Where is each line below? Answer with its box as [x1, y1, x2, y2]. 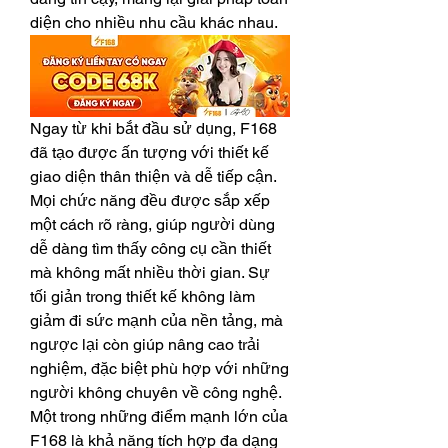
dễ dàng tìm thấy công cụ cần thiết [30, 238, 271, 258]
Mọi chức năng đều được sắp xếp [30, 190, 270, 210]
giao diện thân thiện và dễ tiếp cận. [30, 166, 276, 186]
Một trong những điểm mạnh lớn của [30, 406, 288, 426]
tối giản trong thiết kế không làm [30, 286, 255, 306]
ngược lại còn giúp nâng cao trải [30, 334, 260, 354]
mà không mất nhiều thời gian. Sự [30, 262, 270, 282]
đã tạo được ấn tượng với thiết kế [30, 142, 269, 162]
